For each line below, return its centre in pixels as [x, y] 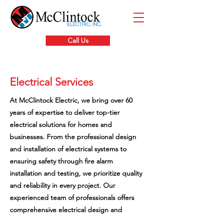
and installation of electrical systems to [68, 149]
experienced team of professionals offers [72, 198]
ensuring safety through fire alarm [61, 161]
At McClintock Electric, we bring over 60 [71, 100]
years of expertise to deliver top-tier [65, 112]
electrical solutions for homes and [61, 125]
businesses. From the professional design [73, 137]
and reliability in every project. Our [63, 185]
